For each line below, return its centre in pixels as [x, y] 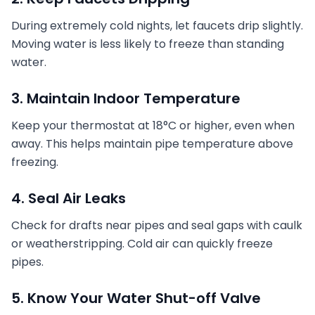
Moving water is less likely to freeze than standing [148, 44]
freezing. [35, 162]
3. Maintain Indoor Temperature [126, 98]
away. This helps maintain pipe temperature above [152, 144]
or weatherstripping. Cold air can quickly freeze [142, 244]
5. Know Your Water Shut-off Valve [136, 298]
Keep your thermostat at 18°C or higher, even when [153, 126]
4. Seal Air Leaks [69, 198]
